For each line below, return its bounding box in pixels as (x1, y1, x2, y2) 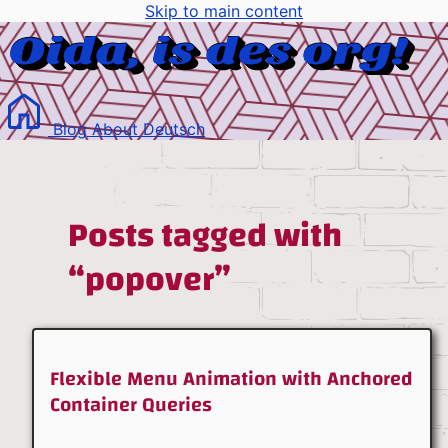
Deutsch (143, 119, 205, 139)
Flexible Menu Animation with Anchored (50, 359, 413, 397)
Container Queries (50, 385, 212, 423)
